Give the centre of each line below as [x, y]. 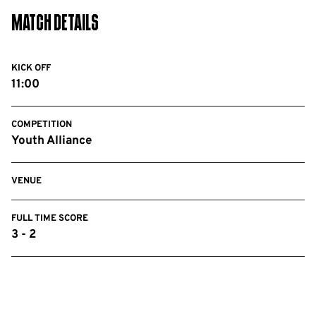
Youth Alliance [51, 141]
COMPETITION [42, 125]
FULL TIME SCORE [50, 219]
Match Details [55, 25]
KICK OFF [31, 68]
